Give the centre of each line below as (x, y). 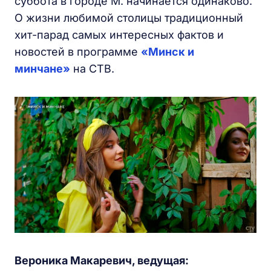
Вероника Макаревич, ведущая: (102, 261)
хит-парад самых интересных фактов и (119, 35)
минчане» (42, 69)
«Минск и (168, 52)
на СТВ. (94, 69)
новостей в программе (78, 52)
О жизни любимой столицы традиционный (129, 18)
